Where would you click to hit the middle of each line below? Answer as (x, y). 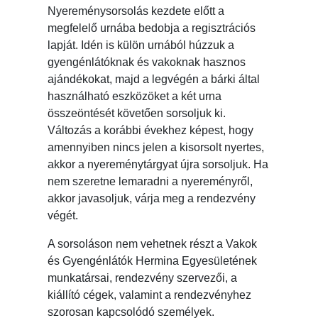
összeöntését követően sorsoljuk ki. (137, 114)
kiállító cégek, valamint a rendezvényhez (150, 295)
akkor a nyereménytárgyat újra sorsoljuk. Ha (158, 165)
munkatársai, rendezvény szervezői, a (143, 278)
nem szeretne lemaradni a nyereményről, (150, 182)
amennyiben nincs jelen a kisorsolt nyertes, (156, 148)
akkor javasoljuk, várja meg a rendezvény (152, 199)
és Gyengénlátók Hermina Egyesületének (153, 261)
